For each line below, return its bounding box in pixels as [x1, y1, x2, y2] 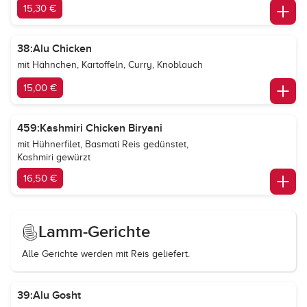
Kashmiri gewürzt [17, 152, 90, 162]
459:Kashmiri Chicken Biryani [17, 121, 162, 135]
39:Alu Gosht [17, 288, 81, 302]
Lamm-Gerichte [38, 222, 150, 242]
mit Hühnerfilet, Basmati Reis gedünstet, [17, 139, 188, 149]
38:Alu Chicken [17, 42, 92, 56]
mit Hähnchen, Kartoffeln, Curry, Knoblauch [17, 60, 203, 70]
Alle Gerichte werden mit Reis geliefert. [22, 249, 190, 259]
